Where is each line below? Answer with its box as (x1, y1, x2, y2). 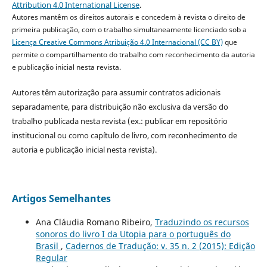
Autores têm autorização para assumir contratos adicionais (11, 87, 221, 98)
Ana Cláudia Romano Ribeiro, (35, 216, 155, 228)
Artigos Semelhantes (11, 192, 111, 206)
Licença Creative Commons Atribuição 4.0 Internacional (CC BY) (11, 37, 223, 47)
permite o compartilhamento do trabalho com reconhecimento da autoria (11, 49, 255, 60)
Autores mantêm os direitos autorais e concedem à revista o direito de (11, 12, 246, 22)
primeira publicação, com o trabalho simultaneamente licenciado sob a (11, 24, 247, 35)
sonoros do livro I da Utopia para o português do (35, 228, 231, 240)
